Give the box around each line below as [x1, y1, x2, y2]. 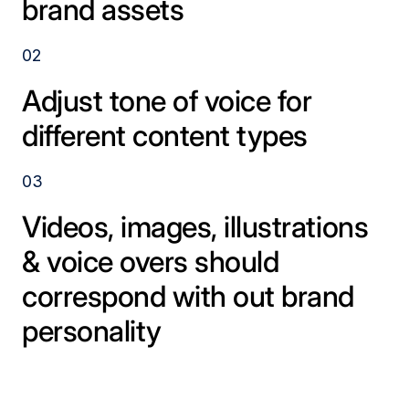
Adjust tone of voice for [22, 83, 312, 120]
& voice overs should [22, 244, 279, 280]
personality [22, 313, 162, 350]
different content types [22, 118, 308, 154]
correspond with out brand [22, 278, 354, 315]
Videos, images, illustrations [22, 209, 369, 246]
